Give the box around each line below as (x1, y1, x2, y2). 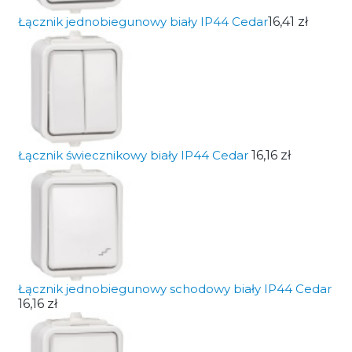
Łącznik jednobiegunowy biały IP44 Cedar (17, 14, 268, 29)
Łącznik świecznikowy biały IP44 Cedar (17, 148, 251, 163)
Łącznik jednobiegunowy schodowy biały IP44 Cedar (17, 281, 332, 296)
